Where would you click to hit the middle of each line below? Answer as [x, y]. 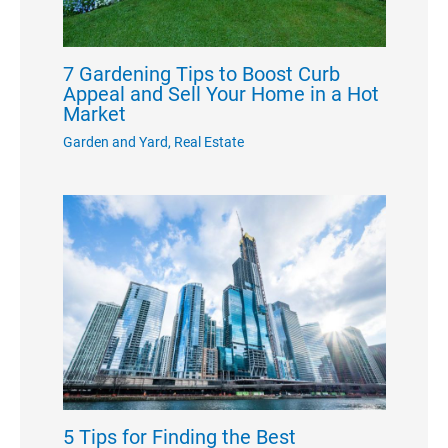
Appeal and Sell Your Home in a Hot [220, 93]
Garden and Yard [115, 141]
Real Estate [208, 141]
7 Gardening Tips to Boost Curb [201, 73]
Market [94, 113]
